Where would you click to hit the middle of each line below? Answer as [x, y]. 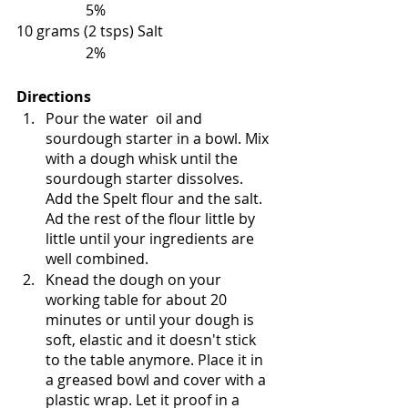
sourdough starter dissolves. [146, 178]
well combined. [99, 258]
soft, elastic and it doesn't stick [153, 339]
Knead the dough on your [135, 279]
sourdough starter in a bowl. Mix [159, 138]
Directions [54, 96]
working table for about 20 [138, 299]
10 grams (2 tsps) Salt [144, 31]
